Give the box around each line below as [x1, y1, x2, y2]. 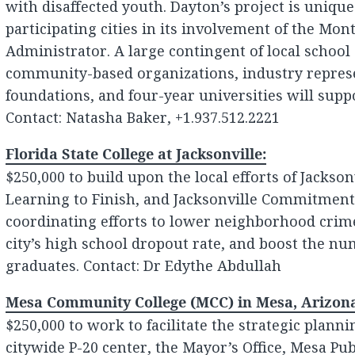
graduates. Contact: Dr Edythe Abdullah [6, 256, 281, 275]
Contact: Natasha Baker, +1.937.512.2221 [6, 108, 280, 127]
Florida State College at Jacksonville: [6, 144, 266, 165]
